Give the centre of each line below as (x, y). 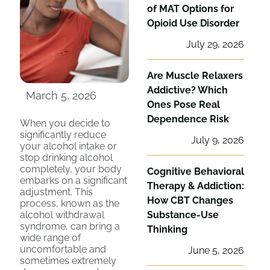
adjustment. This (56, 192)
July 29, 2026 (215, 44)
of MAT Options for (190, 9)
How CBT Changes (190, 200)
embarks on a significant (74, 181)
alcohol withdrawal (62, 215)
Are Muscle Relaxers (195, 76)
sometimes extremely (68, 261)
